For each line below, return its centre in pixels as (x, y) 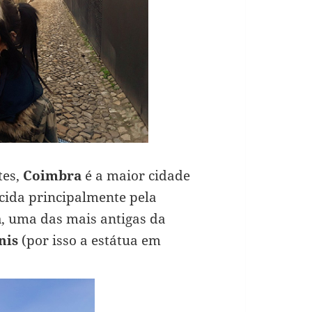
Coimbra (52, 176)
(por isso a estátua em (89, 241)
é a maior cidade (135, 176)
